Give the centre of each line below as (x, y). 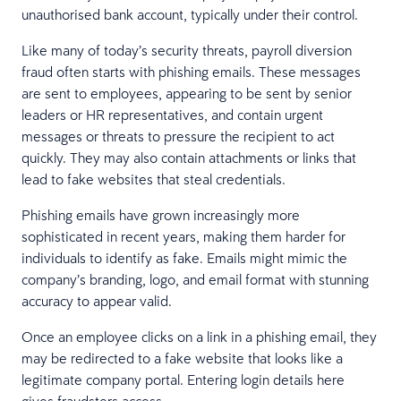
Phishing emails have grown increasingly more (161, 214)
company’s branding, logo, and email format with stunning (195, 279)
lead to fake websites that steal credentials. (154, 179)
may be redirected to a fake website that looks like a (182, 358)
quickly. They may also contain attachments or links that (189, 157)
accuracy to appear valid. (97, 300)
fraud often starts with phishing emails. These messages (191, 71)
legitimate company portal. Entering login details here (183, 379)
